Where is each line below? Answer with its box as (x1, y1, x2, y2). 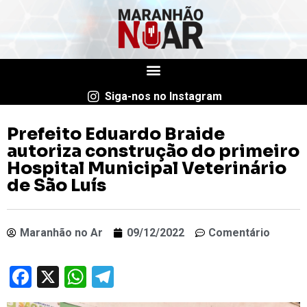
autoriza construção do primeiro (7, 140, 299, 162)
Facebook (32, 263, 123, 290)
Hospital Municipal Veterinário (7, 157, 286, 179)
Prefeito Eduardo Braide (7, 123, 225, 145)
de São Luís (7, 174, 106, 196)
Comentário (208, 225, 270, 239)
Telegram (114, 263, 202, 290)
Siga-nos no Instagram (104, 89, 222, 103)
